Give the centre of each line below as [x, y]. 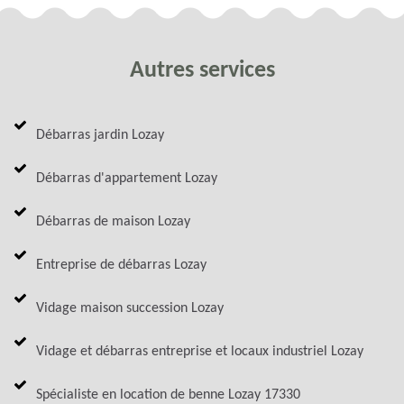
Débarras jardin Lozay [100, 135]
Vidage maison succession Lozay [130, 308]
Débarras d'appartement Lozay [127, 178]
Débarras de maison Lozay [113, 221]
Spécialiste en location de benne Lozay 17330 [168, 395]
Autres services [202, 70]
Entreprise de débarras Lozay [121, 265]
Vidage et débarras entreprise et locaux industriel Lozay [200, 351]
